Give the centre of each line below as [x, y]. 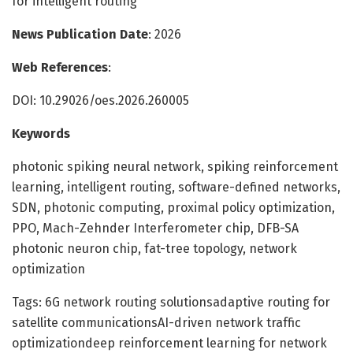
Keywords [41, 133]
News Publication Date [80, 34]
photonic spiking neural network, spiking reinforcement [175, 166]
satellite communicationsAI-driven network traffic [156, 322]
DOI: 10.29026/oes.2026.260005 [100, 100]
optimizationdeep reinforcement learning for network [169, 343]
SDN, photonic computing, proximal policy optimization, [173, 207]
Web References [60, 67]
